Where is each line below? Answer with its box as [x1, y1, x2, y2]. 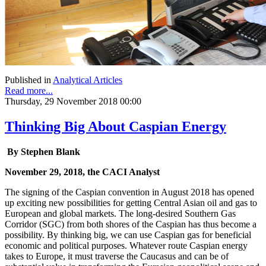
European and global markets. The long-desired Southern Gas [5, 208, 236, 219]
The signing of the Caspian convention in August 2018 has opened [5, 187, 254, 198]
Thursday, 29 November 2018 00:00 [5, 96, 141, 107]
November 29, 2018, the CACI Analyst [5, 167, 160, 178]
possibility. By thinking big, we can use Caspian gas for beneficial [5, 230, 251, 240]
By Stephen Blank [5, 147, 80, 157]
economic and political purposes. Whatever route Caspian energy [5, 240, 248, 251]
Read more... [5, 85, 53, 96]
